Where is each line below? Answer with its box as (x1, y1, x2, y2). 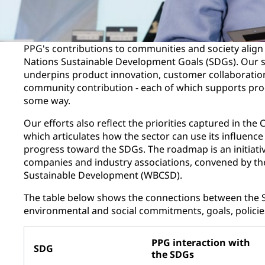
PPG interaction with (151, 235, 250, 249)
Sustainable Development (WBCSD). (24, 168, 182, 182)
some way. (24, 93, 75, 107)
